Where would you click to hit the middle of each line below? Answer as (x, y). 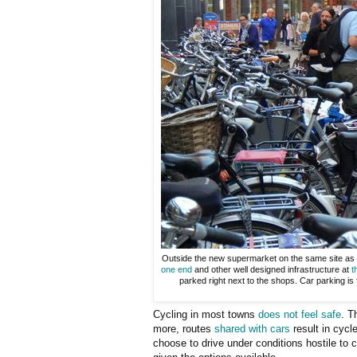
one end (177, 270)
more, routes (184, 328)
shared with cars (252, 328)
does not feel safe (300, 314)
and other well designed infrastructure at (272, 270)
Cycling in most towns (206, 314)
